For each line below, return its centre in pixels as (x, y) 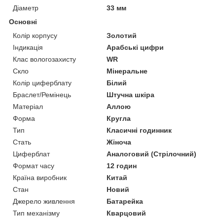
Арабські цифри (135, 48)
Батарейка (125, 202)
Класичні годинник (139, 130)
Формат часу (34, 166)
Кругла (119, 119)
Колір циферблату (42, 83)
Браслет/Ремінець (42, 95)
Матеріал (28, 107)
